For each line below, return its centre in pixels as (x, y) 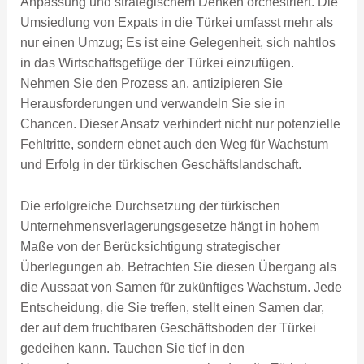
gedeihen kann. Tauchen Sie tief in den (132, 349)
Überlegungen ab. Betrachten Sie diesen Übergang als (178, 267)
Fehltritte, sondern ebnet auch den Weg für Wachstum (174, 145)
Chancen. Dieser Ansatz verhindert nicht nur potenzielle (180, 124)
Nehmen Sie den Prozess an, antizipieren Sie (151, 84)
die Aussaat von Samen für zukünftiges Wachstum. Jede (181, 288)
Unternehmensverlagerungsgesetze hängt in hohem (169, 227)
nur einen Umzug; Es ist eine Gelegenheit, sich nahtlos (178, 43)
